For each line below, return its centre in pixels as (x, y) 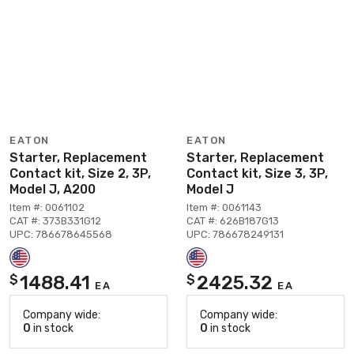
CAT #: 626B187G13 (233, 220)
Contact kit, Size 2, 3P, (80, 173)
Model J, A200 (53, 189)
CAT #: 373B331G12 (55, 220)
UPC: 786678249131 (235, 234)
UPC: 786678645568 (61, 234)
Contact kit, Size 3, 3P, (257, 173)
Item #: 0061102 (47, 207)
